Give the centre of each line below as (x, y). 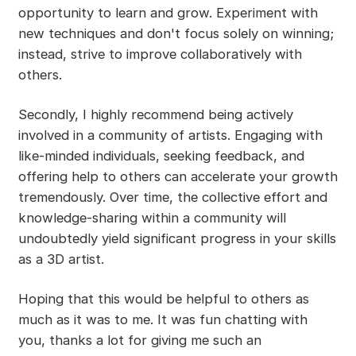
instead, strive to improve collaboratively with (160, 54)
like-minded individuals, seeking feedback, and (161, 156)
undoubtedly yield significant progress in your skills (177, 239)
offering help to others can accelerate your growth (178, 177)
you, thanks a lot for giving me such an (139, 341)
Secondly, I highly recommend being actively (155, 115)
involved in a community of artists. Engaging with (170, 135)
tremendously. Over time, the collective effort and (172, 197)
